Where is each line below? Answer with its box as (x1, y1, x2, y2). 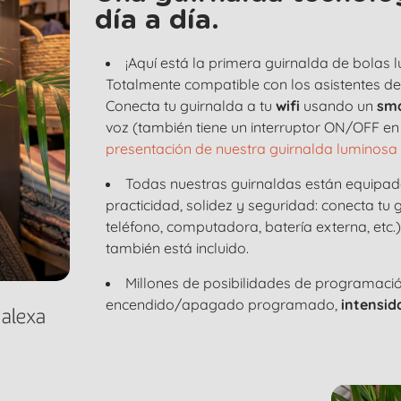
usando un (300, 97, 378, 115)
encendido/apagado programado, (106, 295, 342, 313)
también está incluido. (106, 239, 250, 257)
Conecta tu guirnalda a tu (106, 97, 277, 115)
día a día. (95, 7, 220, 34)
